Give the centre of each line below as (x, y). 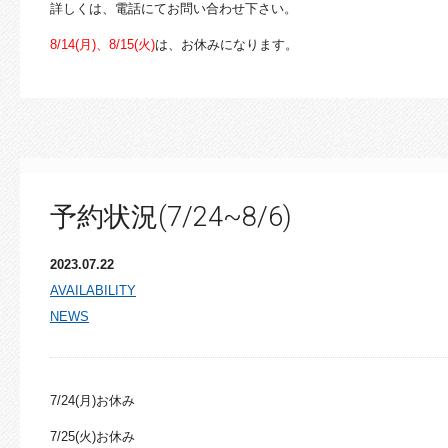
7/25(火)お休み (92, 436)
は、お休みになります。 (226, 44)
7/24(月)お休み (92, 400)
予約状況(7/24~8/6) (171, 217)
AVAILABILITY (93, 290)
